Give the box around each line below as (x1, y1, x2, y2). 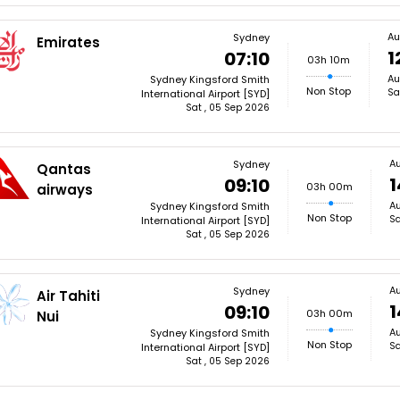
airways (37, 180, 94, 199)
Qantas (37, 160, 92, 179)
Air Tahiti (37, 287, 101, 305)
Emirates (37, 33, 101, 52)
